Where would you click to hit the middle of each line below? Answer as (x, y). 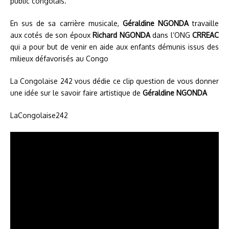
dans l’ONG (171, 35)
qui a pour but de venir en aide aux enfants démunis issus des (114, 47)
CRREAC (206, 35)
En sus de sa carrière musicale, (66, 23)
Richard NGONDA (121, 35)
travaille (205, 23)
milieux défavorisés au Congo (59, 58)
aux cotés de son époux (52, 35)
